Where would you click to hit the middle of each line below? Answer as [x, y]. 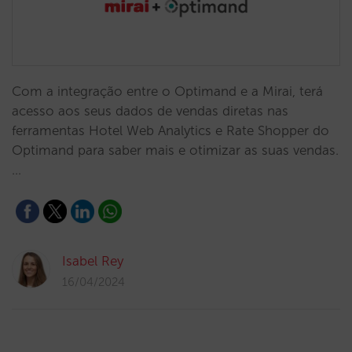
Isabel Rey [93, 261]
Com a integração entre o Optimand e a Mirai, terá [167, 91]
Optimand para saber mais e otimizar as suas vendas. [175, 150]
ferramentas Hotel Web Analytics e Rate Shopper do [170, 130]
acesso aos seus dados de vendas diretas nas [150, 111]
